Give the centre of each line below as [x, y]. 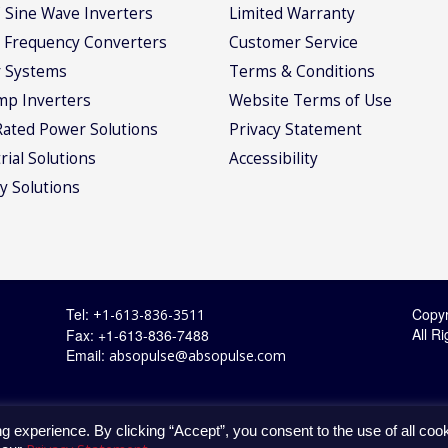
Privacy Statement [295, 129]
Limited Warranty [292, 13]
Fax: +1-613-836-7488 [137, 335]
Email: [87, 355]
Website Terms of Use [310, 100]
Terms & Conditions [302, 71]
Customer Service [293, 42]
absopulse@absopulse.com [197, 356]
